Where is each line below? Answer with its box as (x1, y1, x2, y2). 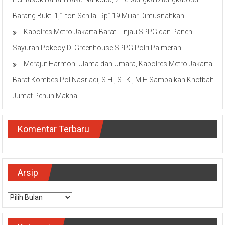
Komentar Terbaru (18, 124, 90, 135)
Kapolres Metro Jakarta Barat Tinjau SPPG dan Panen (24, 28, 193, 36)
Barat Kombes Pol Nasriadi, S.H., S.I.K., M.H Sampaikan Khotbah (13, 76, 214, 84)
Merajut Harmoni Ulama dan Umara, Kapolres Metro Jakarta (24, 60, 213, 68)
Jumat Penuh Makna (13, 92, 78, 100)
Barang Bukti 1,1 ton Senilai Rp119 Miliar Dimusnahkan (13, 12, 185, 20)
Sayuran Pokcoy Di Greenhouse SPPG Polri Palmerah (13, 44, 182, 52)
